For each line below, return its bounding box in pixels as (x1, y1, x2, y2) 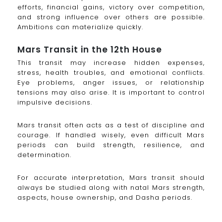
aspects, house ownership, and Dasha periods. (17, 193, 192, 203)
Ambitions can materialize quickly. (17, 22, 143, 32)
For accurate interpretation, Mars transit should (17, 173, 205, 183)
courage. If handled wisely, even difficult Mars (17, 130, 205, 140)
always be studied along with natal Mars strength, (17, 183, 205, 193)
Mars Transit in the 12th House (17, 44, 162, 56)
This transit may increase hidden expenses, (17, 58, 205, 68)
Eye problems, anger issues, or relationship (17, 78, 205, 88)
